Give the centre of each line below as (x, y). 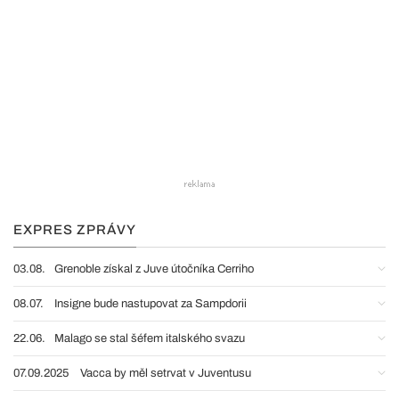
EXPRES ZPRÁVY (75, 230)
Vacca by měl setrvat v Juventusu (166, 373)
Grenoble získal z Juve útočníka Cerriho (154, 269)
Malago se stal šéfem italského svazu (150, 338)
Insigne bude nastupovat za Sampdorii (151, 304)
